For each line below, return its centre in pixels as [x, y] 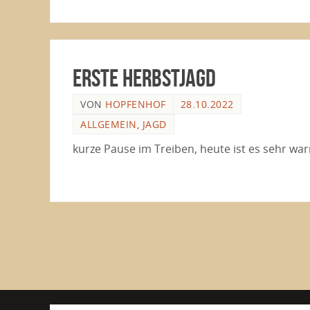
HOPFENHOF [136, 104]
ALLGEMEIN [109, 125]
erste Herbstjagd [144, 78]
